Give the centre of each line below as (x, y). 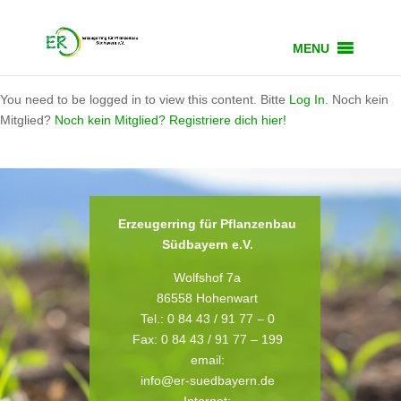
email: (207, 360)
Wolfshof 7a (208, 277)
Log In (307, 99)
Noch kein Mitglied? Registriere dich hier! (171, 120)
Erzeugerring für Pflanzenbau (208, 224)
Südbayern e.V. (207, 244)
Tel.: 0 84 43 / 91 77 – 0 (207, 319)
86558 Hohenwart (208, 298)
